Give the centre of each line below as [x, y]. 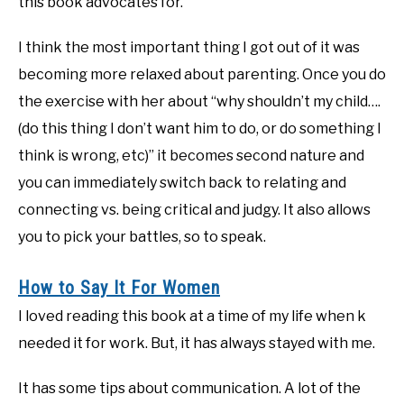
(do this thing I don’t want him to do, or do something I [200, 128]
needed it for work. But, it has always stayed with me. [197, 344]
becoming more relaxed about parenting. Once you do [202, 74]
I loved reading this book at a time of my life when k [192, 317]
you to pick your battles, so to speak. [142, 236]
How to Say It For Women [119, 288]
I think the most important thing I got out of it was [189, 47]
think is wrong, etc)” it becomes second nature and [191, 155]
